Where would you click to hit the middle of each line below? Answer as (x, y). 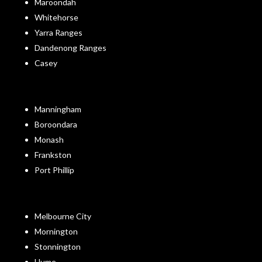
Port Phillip (54, 170)
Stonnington (57, 246)
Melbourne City (63, 216)
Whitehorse (56, 17)
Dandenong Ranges (70, 47)
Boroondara (56, 124)
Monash (49, 139)
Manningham (58, 109)
